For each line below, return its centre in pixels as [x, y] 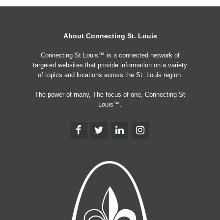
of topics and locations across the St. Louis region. [110, 75]
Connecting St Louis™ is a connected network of [110, 55]
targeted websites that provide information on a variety [110, 65]
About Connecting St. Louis [110, 36]
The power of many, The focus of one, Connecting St [110, 95]
